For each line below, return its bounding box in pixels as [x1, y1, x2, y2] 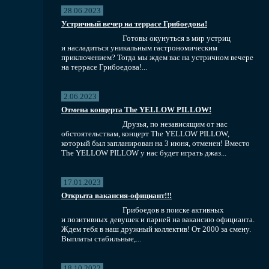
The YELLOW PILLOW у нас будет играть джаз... [61, 148, 226, 157]
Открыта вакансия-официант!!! [61, 190, 172, 200]
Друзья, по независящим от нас [122, 119, 228, 128]
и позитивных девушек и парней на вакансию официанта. [61, 214, 255, 224]
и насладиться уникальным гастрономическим [61, 43, 217, 52]
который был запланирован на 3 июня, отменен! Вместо [61, 138, 250, 148]
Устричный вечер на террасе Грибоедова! [61, 19, 207, 28]
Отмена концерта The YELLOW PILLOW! [61, 104, 211, 114]
